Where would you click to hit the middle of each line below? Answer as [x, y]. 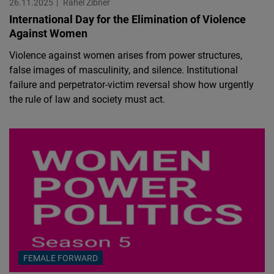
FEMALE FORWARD [61, 258]
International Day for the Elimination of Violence [128, 19]
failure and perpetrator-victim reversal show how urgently [131, 85]
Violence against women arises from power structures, [126, 55]
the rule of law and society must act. [87, 99]
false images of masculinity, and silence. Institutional [124, 70]
